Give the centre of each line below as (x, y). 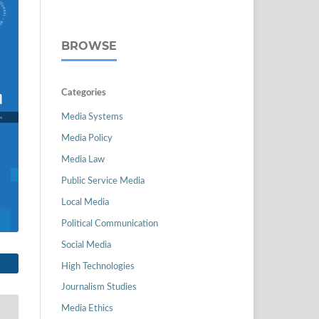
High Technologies (98, 266)
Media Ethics (87, 309)
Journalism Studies (99, 288)
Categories (84, 93)
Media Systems (92, 117)
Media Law (83, 159)
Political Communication (110, 224)
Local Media (85, 202)
